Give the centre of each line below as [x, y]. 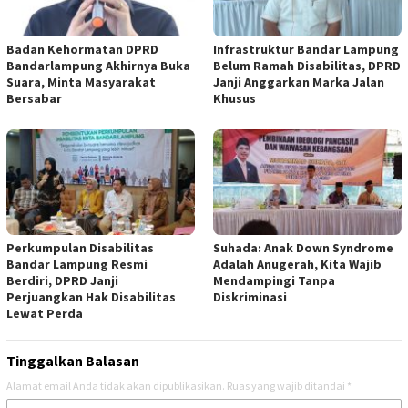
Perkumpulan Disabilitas [80, 248]
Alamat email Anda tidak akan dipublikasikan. [116, 386]
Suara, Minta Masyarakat [81, 82]
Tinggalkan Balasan [73, 361]
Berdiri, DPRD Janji [62, 281]
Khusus [235, 99]
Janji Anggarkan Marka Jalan [299, 82]
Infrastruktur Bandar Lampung [306, 50]
